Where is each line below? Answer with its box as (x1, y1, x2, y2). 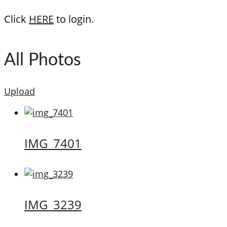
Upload (4, 85, 35, 98)
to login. (54, 12, 94, 26)
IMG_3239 (24, 196, 82, 213)
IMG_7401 (24, 135, 82, 152)
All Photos (4, 52, 81, 69)
